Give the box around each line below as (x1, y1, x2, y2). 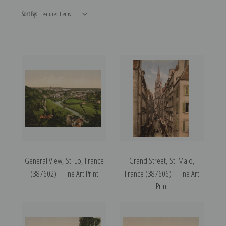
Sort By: (21, 9, 37, 19)
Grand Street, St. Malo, (129, 155, 195, 167)
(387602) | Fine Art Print (30, 167, 98, 180)
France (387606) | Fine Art (125, 167, 199, 180)
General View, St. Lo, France (24, 155, 104, 167)
